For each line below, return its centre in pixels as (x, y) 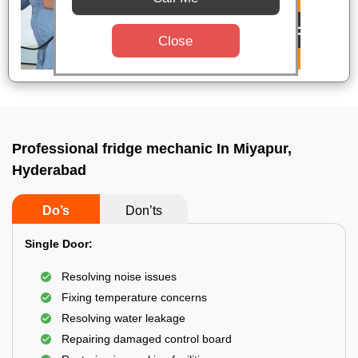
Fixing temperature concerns (134, 297)
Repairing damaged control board (147, 339)
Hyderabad (49, 170)
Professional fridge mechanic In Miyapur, (152, 149)
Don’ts (144, 211)
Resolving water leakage (123, 318)
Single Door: (59, 244)
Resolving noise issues (119, 276)
